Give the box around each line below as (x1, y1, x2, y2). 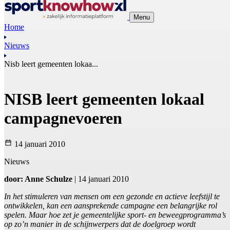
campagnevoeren (4, 108, 122, 127)
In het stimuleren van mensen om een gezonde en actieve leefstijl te (4, 192, 220, 201)
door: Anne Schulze (4, 175, 72, 184)
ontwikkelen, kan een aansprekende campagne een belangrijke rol (4, 201, 217, 210)
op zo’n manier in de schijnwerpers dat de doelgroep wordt (4, 220, 196, 229)
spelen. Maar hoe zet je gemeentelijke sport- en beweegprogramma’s (4, 210, 226, 220)
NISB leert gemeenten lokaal (4, 89, 204, 108)
